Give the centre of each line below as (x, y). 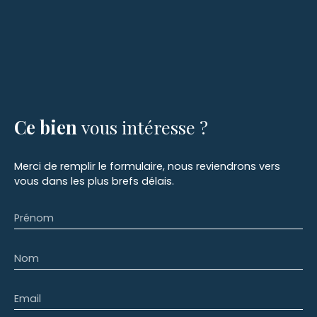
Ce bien (46, 127)
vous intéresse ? (145, 127)
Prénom (34, 218)
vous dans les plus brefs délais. (94, 181)
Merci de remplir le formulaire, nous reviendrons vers (147, 166)
